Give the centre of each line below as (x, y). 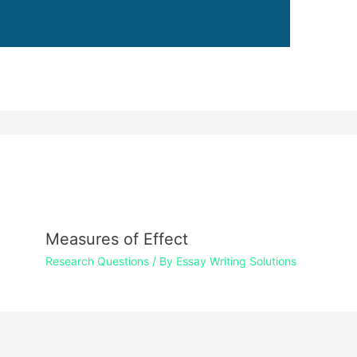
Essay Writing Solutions (236, 261)
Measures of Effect (116, 239)
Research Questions (97, 261)
